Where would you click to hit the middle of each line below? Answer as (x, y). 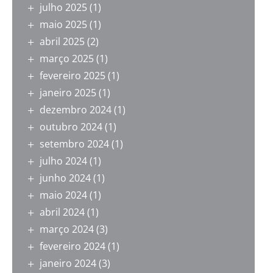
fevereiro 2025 (73, 76)
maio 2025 (63, 25)
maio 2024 (63, 195)
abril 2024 (62, 212)
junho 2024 (65, 178)
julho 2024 (63, 161)
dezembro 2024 (76, 110)
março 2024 (67, 229)
